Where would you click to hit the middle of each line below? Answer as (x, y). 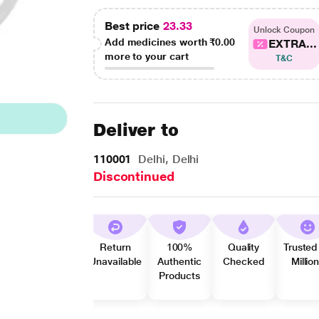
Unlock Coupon (284, 30)
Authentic (179, 261)
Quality (244, 247)
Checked (244, 261)
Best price (134, 26)
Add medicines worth (157, 42)
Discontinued (134, 176)
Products (179, 276)
